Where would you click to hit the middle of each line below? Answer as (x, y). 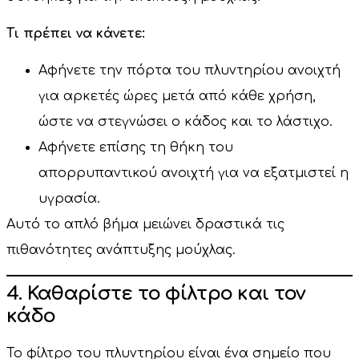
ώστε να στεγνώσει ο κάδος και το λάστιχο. (186, 122)
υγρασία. (69, 199)
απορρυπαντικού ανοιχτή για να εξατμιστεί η (194, 173)
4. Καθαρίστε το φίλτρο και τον (156, 293)
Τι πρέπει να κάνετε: (76, 33)
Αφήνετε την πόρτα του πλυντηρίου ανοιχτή (190, 71)
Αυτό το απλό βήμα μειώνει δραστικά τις (145, 225)
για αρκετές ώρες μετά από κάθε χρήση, (177, 97)
